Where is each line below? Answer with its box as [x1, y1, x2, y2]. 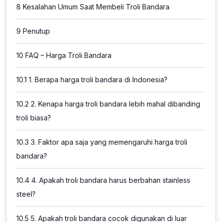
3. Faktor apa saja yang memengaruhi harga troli [29, 138, 187, 146]
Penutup [21, 27, 50, 35]
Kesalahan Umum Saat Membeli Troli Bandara [21, 2, 169, 11]
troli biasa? [16, 113, 51, 122]
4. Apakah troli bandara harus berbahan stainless [29, 176, 190, 184]
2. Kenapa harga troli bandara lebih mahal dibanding [29, 100, 200, 108]
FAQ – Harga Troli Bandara [23, 51, 111, 59]
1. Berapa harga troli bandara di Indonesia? [27, 75, 167, 84]
